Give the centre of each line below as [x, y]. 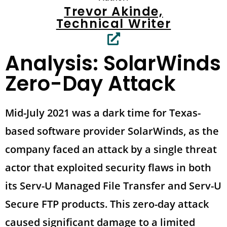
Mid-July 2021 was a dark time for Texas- [103, 112]
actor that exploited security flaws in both [108, 167]
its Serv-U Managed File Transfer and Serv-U [113, 185]
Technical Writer [113, 23]
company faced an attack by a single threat [111, 149]
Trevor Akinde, [113, 11]
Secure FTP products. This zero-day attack [107, 204]
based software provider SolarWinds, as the [112, 131]
